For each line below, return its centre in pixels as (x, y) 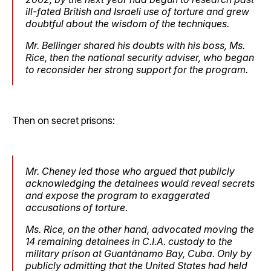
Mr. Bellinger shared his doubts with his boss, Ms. (135, 45)
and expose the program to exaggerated (118, 195)
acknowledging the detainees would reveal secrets (140, 183)
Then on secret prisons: (64, 120)
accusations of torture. (77, 207)
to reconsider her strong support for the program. (137, 69)
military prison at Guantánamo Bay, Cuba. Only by (139, 253)
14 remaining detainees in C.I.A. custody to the (129, 241)
